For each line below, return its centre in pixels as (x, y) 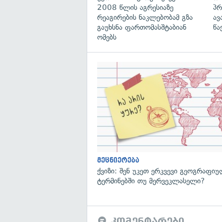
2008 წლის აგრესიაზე (135, 7)
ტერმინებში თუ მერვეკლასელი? (151, 181)
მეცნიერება (118, 160)
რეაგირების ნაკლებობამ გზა (145, 17)
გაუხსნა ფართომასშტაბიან (142, 27)
